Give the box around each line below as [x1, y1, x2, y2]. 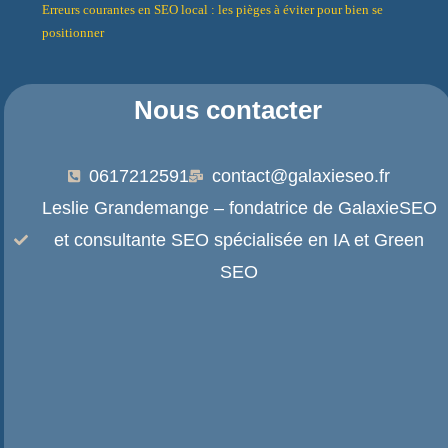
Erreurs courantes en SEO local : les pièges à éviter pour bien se [42, 2, 384, 17]
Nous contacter [134, 95, 322, 125]
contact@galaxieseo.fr [211, 166, 390, 186]
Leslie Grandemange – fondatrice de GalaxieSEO [41, 198, 437, 218]
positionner [42, 25, 105, 40]
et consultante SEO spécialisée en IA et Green [54, 230, 425, 250]
